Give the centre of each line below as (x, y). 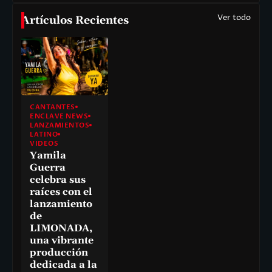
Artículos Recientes (75, 21)
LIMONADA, (61, 228)
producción (59, 252)
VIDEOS (44, 143)
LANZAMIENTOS (59, 125)
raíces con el (61, 192)
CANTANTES (53, 107)
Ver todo (234, 18)
